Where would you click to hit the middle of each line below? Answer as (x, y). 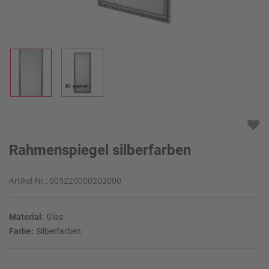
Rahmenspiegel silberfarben (100, 150)
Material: (26, 217)
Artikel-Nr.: (29, 181)
